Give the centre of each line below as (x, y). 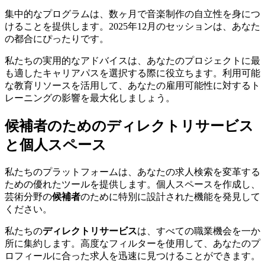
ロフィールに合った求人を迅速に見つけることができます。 (132, 256)
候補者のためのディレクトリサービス (129, 126)
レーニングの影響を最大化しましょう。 (90, 98)
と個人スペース (56, 145)
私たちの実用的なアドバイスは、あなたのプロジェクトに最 (132, 61)
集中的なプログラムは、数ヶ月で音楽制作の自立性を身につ (132, 14)
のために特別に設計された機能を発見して (170, 196)
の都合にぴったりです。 (57, 39)
